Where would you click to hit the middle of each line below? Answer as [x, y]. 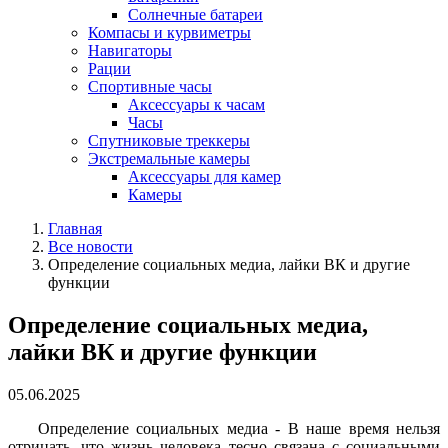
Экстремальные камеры [169, 158]
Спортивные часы [150, 86]
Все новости [90, 246]
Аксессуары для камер [204, 176]
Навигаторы [130, 50]
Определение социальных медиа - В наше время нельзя [239, 428]
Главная [75, 228]
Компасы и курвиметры [169, 32]
